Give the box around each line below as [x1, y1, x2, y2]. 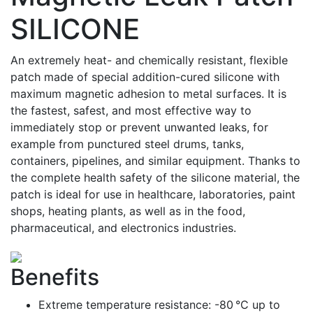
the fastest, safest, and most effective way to [10, 103, 252, 117]
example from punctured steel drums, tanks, [10, 137, 244, 151]
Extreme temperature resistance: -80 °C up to [38, 298, 280, 312]
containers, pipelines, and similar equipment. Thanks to [10, 154, 300, 168]
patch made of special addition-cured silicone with [10, 70, 279, 84]
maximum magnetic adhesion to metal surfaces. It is [10, 87, 286, 101]
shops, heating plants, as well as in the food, [10, 204, 245, 218]
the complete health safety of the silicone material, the [10, 170, 300, 184]
